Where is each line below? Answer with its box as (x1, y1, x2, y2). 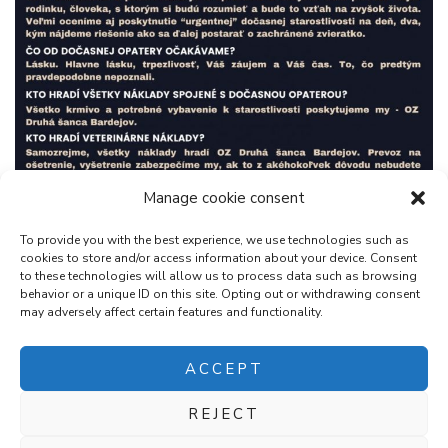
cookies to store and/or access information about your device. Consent (20, 250, 417, 266)
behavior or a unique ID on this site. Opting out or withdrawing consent (20, 286, 420, 302)
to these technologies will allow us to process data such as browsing (20, 268, 417, 284)
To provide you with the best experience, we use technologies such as (20, 232, 409, 248)
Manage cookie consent (143, 188, 305, 208)
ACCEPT (184, 358, 264, 379)
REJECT (188, 403, 260, 424)
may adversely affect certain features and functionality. (20, 304, 323, 320)
